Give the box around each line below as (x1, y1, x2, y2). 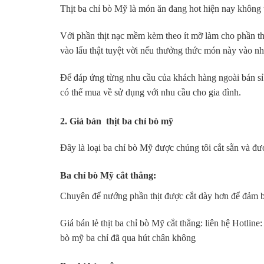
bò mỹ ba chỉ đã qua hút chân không (60, 233, 196, 243)
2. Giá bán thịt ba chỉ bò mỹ (60, 115, 173, 126)
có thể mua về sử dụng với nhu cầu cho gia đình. (60, 87, 241, 97)
